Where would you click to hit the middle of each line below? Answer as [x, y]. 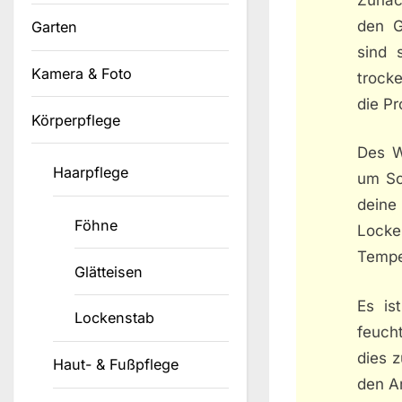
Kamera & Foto [82, 74]
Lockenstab [115, 318]
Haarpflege [91, 173]
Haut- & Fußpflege [116, 365]
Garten [54, 27]
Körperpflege [76, 120]
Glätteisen [109, 271]
